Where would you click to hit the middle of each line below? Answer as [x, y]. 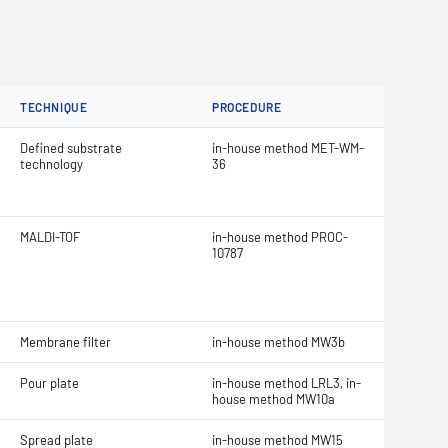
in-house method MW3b [278, 342]
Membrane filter [65, 342]
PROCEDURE [247, 107]
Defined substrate [71, 148]
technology [51, 164]
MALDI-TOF [50, 237]
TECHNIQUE [54, 107]
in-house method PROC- [280, 237]
